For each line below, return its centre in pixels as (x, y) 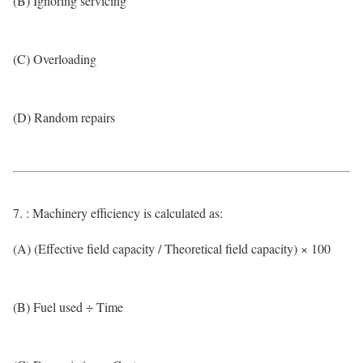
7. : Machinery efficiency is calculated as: (118, 213)
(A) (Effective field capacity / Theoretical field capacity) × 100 (172, 248)
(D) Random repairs (64, 117)
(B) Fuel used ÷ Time (68, 307)
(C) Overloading (55, 59)
